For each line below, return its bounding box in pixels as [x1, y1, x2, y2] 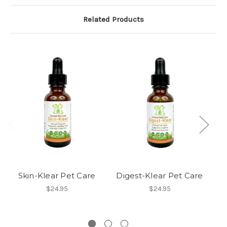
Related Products [83, 15, 144, 24]
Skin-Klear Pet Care [18, 171, 96, 181]
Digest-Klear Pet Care [116, 171, 203, 181]
